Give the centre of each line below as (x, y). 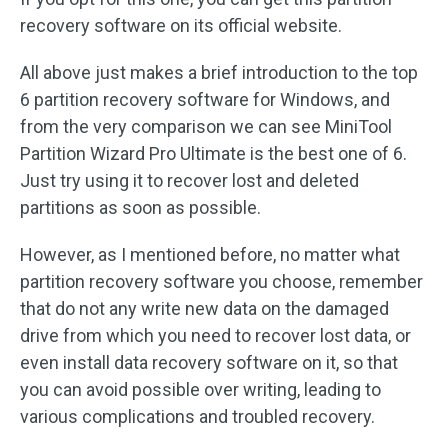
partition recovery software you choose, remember (221, 282)
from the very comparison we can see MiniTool (206, 127)
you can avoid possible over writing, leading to (200, 390)
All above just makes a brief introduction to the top (219, 73)
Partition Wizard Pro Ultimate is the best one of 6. (213, 154)
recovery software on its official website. (181, 26)
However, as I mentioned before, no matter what (210, 255)
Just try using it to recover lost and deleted (189, 181)
